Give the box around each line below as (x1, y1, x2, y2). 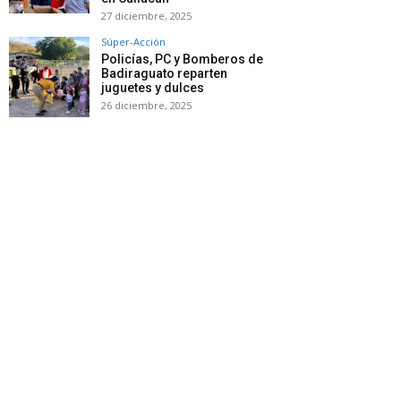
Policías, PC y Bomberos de (101, 52, 263, 67)
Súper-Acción (101, 35, 166, 49)
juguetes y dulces (101, 81, 204, 96)
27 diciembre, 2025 (101, 9, 192, 23)
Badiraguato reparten (101, 66, 227, 81)
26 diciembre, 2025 (101, 98, 192, 113)
